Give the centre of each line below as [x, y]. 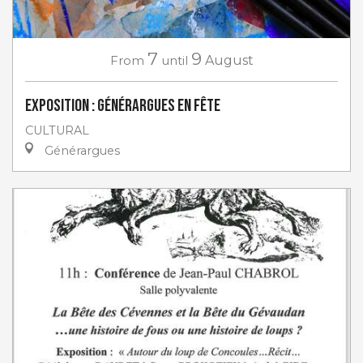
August [229, 60]
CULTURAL [57, 130]
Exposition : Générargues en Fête [123, 105]
